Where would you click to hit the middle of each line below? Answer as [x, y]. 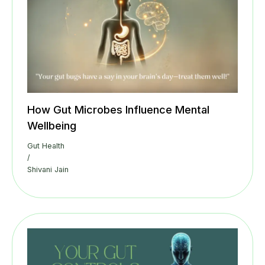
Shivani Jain [48, 169]
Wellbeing [52, 125]
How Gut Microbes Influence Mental [118, 109]
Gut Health [46, 146]
